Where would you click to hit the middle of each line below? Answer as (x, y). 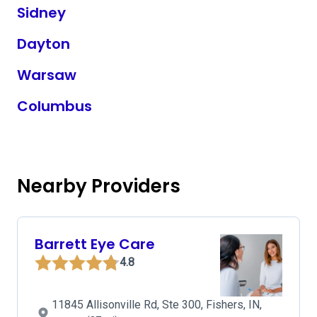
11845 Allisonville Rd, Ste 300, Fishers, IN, (157, 305)
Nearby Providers (99, 186)
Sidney (41, 13)
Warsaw (47, 75)
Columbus (54, 106)
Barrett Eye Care (95, 244)
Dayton (44, 44)
